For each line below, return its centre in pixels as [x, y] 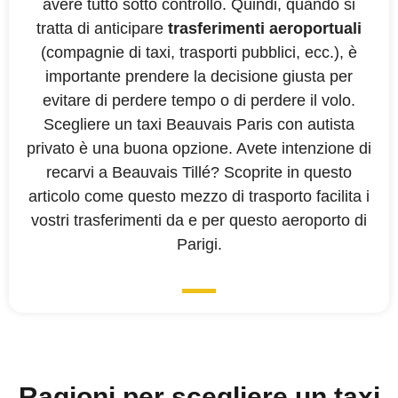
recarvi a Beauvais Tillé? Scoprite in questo [199, 172]
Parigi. [199, 244]
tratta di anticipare [102, 28]
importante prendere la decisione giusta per [199, 76]
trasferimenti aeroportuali [265, 28]
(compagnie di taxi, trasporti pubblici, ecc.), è [199, 52]
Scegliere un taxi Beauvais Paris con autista [199, 124]
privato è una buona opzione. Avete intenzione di [199, 148]
